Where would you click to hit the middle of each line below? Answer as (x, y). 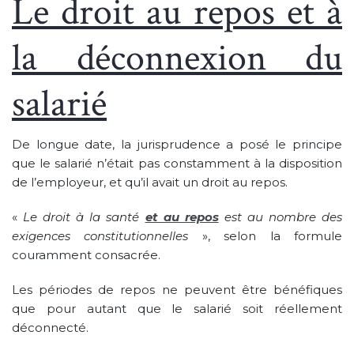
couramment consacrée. (86, 254)
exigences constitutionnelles (100, 235)
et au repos (182, 217)
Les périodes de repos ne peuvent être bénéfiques (177, 289)
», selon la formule (265, 235)
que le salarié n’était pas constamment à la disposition (177, 163)
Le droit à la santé (84, 217)
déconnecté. (50, 327)
